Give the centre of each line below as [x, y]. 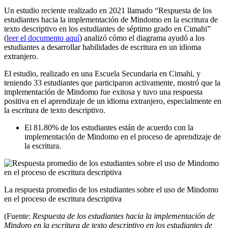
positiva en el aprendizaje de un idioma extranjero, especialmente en [113, 101]
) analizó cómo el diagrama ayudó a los [142, 38]
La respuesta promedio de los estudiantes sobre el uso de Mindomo [111, 190]
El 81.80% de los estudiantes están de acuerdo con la [109, 128]
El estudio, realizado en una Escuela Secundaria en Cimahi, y [102, 74]
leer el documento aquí [43, 38]
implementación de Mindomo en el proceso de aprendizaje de [123, 137]
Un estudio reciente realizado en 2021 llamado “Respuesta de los [108, 11]
